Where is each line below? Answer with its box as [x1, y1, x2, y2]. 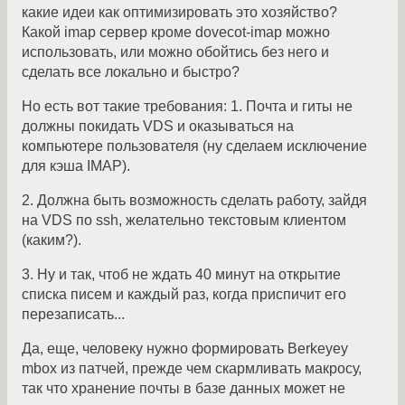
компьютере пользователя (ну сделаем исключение [22, 138, 367, 155]
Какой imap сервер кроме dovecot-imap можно [22, 24, 330, 41]
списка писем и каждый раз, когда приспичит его [22, 287, 346, 303]
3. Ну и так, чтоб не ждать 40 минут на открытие [22, 267, 341, 283]
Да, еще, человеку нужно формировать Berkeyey [22, 341, 348, 357]
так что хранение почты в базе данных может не [22, 381, 345, 397]
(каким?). [22, 232, 81, 249]
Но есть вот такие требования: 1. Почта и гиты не [22, 99, 353, 115]
